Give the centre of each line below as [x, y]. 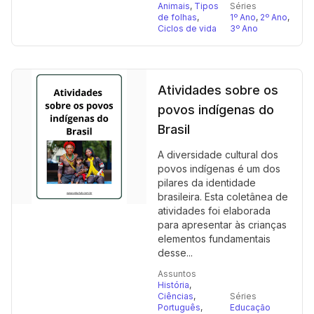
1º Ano [243, 17]
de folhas [177, 17]
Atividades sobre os [218, 90]
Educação [250, 307]
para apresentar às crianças [222, 225]
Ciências [176, 296]
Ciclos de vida [187, 28]
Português [179, 307]
